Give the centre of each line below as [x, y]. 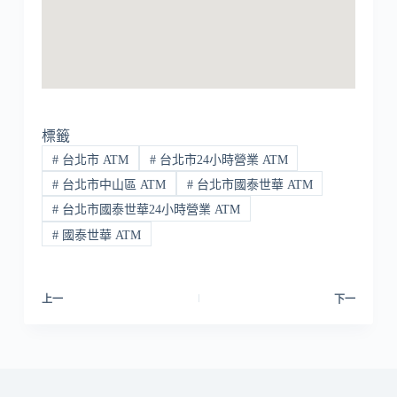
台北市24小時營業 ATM [222, 160]
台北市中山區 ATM [112, 184]
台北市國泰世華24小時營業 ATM [149, 210]
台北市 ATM [93, 160]
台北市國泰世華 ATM [253, 184]
